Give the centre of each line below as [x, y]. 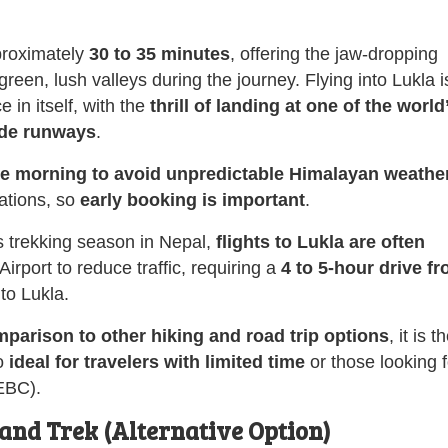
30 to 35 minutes [159, 53]
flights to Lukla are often [320, 241]
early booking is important [192, 199]
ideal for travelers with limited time [157, 361]
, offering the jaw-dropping [334, 53]
